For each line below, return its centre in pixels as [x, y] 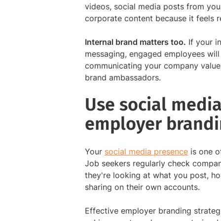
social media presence [146, 152]
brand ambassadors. [123, 78]
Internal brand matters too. [135, 42]
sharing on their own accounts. [142, 187]
